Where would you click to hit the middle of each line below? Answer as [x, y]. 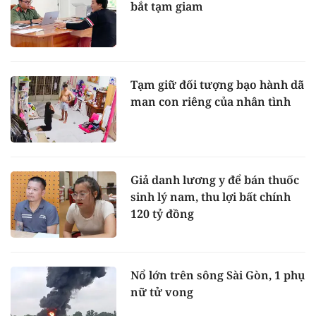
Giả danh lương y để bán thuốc [215, 180]
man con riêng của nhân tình [211, 102]
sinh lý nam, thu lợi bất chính [211, 196]
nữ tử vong [162, 292]
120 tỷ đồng [162, 213]
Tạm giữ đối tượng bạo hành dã [217, 85]
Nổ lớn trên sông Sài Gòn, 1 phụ [218, 275]
